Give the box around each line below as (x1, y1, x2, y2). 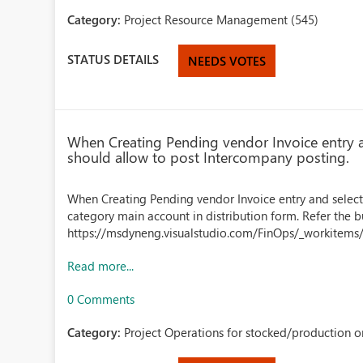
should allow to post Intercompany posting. (67, 147, 350, 167)
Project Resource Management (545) (124, 11, 319, 28)
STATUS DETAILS (67, 50, 160, 67)
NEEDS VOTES (188, 53, 267, 69)
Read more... (67, 258, 135, 274)
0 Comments (67, 291, 135, 307)
